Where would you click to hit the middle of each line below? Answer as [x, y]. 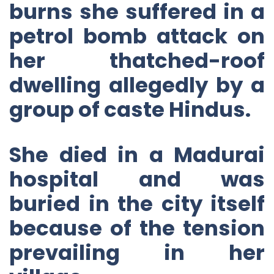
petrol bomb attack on [137, 36]
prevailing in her [137, 252]
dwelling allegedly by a [137, 85]
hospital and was [137, 179]
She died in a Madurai [137, 154]
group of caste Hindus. [130, 109]
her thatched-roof [137, 60]
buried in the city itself [137, 203]
